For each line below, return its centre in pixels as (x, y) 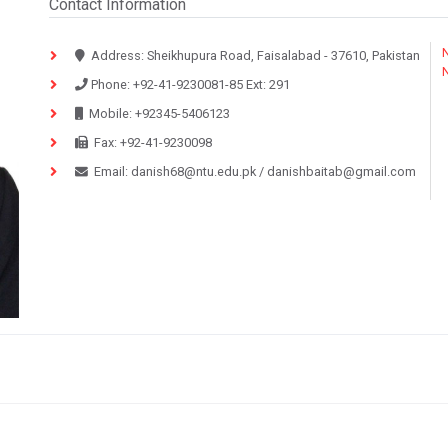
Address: (117, 55)
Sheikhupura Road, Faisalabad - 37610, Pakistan (282, 55)
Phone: (110, 84)
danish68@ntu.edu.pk (193, 171)
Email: (111, 171)
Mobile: (110, 113)
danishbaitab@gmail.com (341, 171)
